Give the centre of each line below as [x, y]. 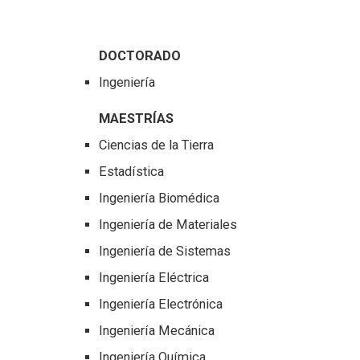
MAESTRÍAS [136, 119]
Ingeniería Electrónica [160, 305]
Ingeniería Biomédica [159, 198]
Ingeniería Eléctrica [153, 278]
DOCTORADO [139, 56]
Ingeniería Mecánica [156, 331]
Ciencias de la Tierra [156, 145]
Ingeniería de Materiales [168, 225]
